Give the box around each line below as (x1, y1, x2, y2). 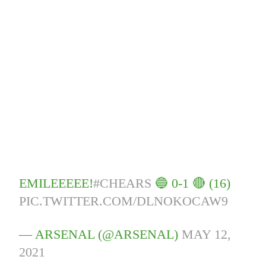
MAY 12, (182, 227, 232, 242)
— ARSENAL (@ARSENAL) (19, 227, 182, 242)
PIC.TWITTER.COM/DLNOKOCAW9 (19, 194, 229, 209)
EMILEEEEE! (19, 176, 94, 191)
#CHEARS (93, 176, 152, 191)
